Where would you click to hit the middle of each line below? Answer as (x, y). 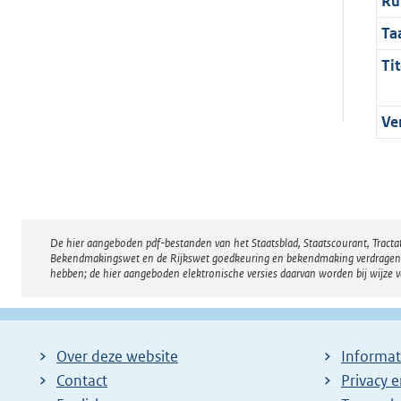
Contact (82, 380)
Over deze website (117, 356)
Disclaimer (118, 253)
